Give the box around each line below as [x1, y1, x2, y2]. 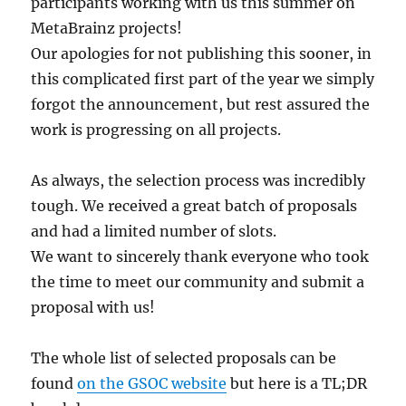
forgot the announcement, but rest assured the [31, 95, 371, 114]
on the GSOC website [77, 374, 227, 393]
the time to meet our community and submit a [31, 273, 365, 292]
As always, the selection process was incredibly [31, 171, 366, 190]
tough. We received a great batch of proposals [31, 197, 358, 216]
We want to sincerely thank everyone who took [31, 247, 370, 266]
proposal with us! [31, 298, 156, 317]
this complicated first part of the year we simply [31, 70, 375, 89]
